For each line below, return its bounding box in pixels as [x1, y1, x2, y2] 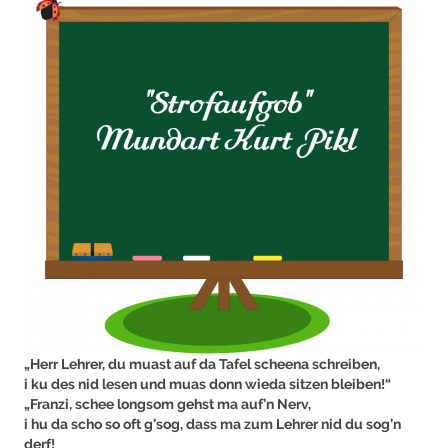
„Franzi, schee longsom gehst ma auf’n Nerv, [24, 395, 311, 412]
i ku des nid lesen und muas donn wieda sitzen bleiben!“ [24, 375, 391, 392]
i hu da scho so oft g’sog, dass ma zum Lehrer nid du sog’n [24, 415, 401, 432]
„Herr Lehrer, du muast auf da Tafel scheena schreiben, [24, 355, 380, 372]
